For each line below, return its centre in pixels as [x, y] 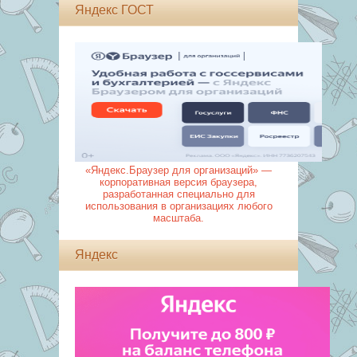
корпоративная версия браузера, [178, 182]
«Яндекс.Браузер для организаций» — [178, 170]
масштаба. [178, 218]
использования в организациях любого [178, 206]
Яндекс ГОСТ [114, 10]
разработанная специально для [178, 194]
